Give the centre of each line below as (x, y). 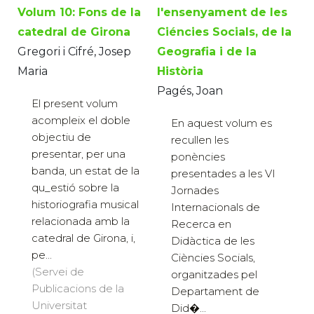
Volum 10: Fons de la (79, 13)
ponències (198, 157)
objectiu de (61, 137)
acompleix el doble (81, 121)
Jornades (195, 191)
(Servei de (58, 272)
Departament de (215, 292)
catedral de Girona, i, (83, 238)
